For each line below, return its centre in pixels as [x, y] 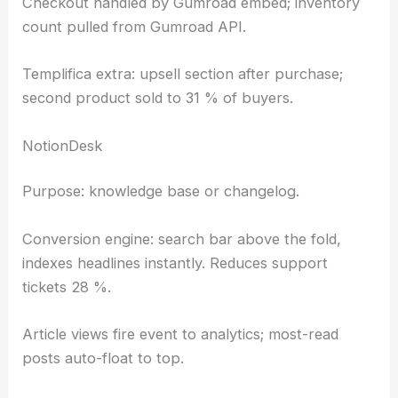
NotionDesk [63, 145]
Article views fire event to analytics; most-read [181, 334]
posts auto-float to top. [103, 358]
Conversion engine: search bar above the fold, [182, 239]
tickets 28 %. [67, 287]
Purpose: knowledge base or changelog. [161, 191]
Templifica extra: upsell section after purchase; [183, 74]
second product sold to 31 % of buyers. [158, 98]
